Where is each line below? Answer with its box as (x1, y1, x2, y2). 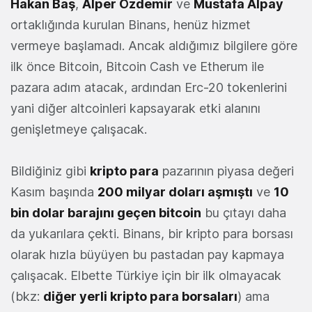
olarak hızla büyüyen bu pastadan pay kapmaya (10, 247, 284, 262)
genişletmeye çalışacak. (10, 121, 147, 136)
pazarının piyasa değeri (159, 163, 294, 178)
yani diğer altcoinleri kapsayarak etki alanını (10, 100, 260, 116)
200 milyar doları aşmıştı (97, 184, 253, 199)
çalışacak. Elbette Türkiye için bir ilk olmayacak (10, 267, 281, 283)
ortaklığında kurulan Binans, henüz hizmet (10, 17, 251, 32)
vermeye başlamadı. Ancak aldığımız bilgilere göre (10, 38, 297, 53)
